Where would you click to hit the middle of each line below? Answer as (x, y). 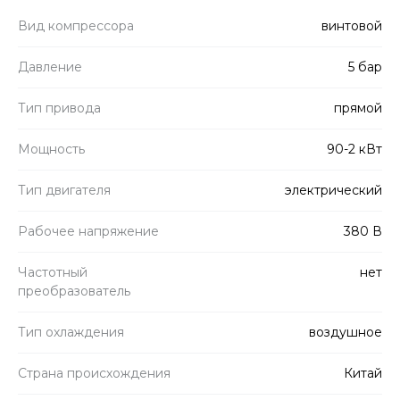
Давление (50, 67)
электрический (333, 190)
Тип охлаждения (71, 332)
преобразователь (74, 291)
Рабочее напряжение (88, 231)
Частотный (53, 272)
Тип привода (59, 108)
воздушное (346, 332)
